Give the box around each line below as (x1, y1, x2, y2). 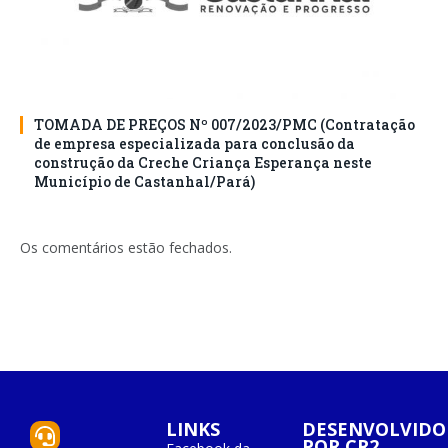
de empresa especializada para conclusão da (34, 134, 355, 154)
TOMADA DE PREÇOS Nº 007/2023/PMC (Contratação (34, 115, 415, 135)
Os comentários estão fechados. (20, 238, 232, 258)
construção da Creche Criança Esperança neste (34, 153, 372, 173)
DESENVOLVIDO (302, 417, 446, 442)
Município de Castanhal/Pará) (34, 172, 255, 192)
